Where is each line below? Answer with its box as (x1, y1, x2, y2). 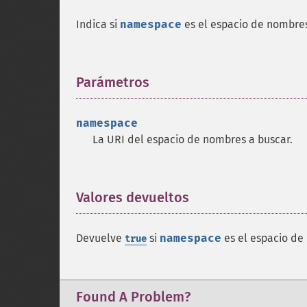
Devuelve (76, 232, 125, 245)
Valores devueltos (76, 189, 189, 206)
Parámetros (76, 74, 149, 90)
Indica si (76, 18, 120, 31)
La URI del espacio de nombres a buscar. (93, 133, 293, 146)
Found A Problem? (76, 288, 191, 305)
